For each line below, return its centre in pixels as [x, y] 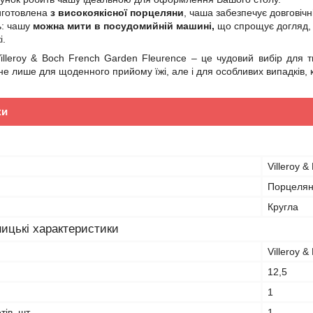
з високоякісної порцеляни [117, 13]
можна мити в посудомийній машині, [124, 26]
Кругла [283, 207]
